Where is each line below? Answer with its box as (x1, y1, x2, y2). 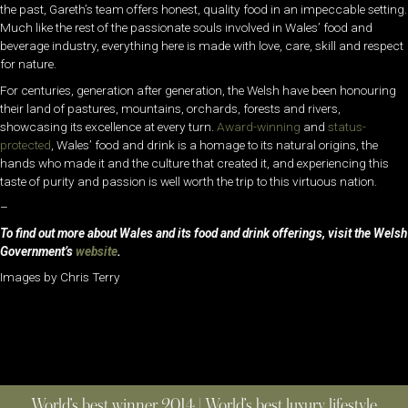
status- (328, 118, 366, 134)
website (76, 243, 117, 259)
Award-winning (217, 118, 301, 134)
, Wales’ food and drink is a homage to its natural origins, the (51, 137, 378, 152)
